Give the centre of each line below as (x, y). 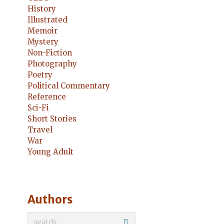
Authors (50, 199)
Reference (47, 97)
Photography (52, 64)
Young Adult (50, 152)
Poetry (40, 75)
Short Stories (52, 119)
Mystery (43, 42)
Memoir (42, 31)
